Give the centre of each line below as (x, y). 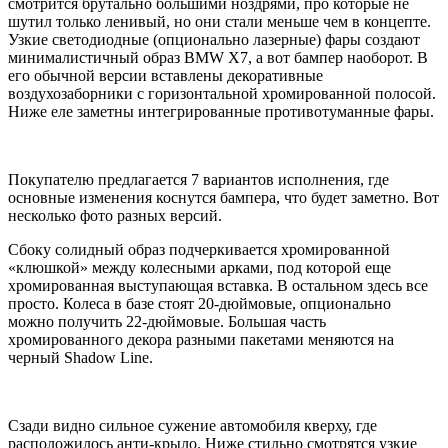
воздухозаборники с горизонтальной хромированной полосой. (222, 94)
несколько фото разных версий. (115, 216)
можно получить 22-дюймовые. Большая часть (167, 322)
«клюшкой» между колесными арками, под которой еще (199, 268)
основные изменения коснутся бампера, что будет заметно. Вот (223, 198)
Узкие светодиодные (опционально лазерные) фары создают (214, 40)
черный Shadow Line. (80, 358)
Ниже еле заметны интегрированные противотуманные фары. (221, 112)
